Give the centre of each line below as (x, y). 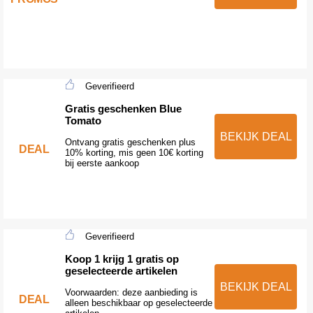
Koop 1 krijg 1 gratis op (122, 259)
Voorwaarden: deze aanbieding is (131, 292)
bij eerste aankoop (102, 163)
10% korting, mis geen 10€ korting (134, 152)
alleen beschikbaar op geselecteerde (138, 303)
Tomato (83, 120)
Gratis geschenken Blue (123, 108)
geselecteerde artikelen (121, 270)
